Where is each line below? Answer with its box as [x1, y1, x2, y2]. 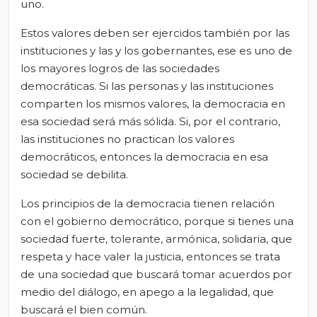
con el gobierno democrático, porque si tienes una [21, 214, 294, 228]
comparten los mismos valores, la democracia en [21, 96, 285, 110]
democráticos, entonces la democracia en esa [21, 149, 268, 163]
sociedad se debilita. [21, 167, 128, 181]
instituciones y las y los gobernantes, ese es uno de [21, 43, 292, 57]
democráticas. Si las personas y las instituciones [21, 79, 273, 93]
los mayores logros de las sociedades [21, 61, 219, 75]
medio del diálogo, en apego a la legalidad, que [21, 284, 274, 299]
